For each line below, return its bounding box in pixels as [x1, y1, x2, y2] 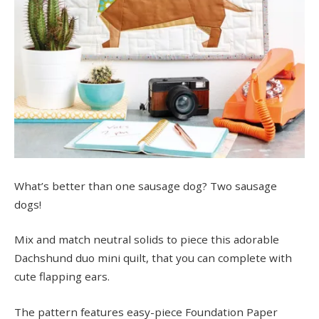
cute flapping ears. [14, 269, 110, 284]
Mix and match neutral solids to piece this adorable [14, 232, 279, 247]
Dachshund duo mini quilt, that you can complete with [14, 251, 292, 266]
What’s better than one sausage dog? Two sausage [14, 178, 277, 193]
